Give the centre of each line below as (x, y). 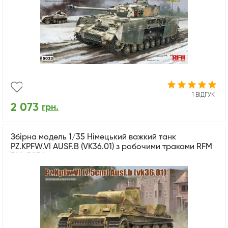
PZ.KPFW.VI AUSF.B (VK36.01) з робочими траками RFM (111, 147)
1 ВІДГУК (203, 95)
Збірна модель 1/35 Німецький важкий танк (93, 138)
